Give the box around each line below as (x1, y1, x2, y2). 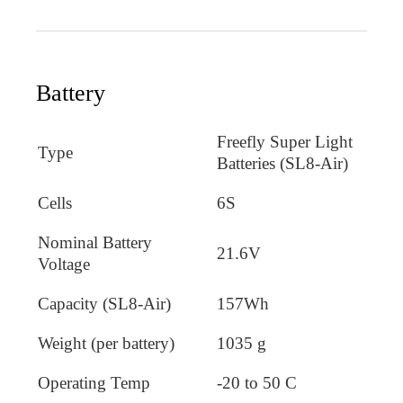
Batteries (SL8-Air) (217, 153, 348, 173)
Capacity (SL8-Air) (38, 293, 171, 313)
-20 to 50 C (217, 372, 297, 392)
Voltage (38, 254, 90, 273)
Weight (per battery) (38, 333, 175, 353)
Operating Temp (38, 372, 150, 392)
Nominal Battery (38, 232, 152, 252)
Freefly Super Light (217, 131, 353, 151)
